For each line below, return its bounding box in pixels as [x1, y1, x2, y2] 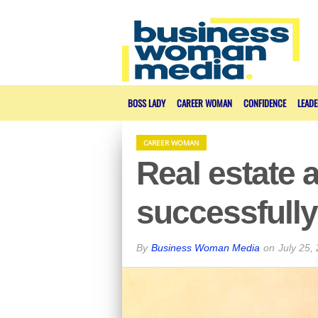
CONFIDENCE [243, 96, 286, 110]
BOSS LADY [128, 96, 165, 110]
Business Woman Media [151, 242, 260, 253]
